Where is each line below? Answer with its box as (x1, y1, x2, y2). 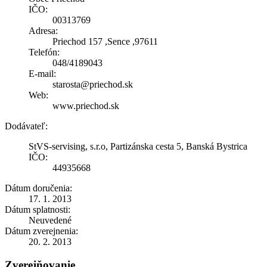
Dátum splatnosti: (5, 204, 70, 215)
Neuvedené (29, 215, 72, 225)
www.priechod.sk (52, 100, 119, 111)
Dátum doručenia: (5, 182, 72, 193)
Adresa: (29, 25, 58, 36)
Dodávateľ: (5, 120, 48, 131)
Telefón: (29, 46, 60, 57)
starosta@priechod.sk (52, 79, 133, 89)
